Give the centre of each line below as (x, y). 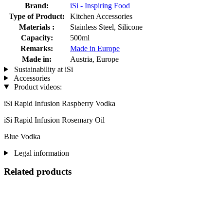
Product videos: (37, 87)
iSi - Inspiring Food (100, 5)
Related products (38, 172)
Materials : (37, 27)
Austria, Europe (94, 59)
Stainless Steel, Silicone (106, 27)
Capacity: (37, 37)
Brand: (37, 5)
